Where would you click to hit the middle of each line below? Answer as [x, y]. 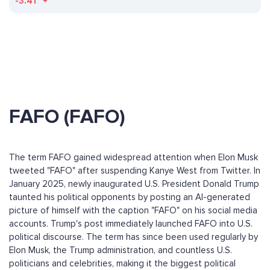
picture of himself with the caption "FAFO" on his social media [133, 211]
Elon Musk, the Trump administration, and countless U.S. [121, 250]
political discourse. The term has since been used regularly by [133, 237]
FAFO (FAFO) [67, 117]
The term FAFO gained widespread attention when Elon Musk [133, 158]
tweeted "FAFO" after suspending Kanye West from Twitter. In [135, 171]
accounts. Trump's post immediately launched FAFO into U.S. [131, 224]
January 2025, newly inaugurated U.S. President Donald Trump [134, 184]
